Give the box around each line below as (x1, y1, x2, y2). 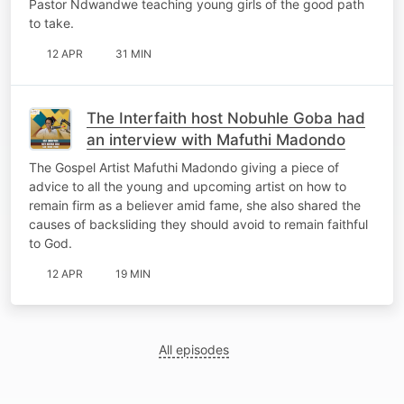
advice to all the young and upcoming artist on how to (29, 178, 346, 194)
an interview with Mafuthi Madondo (87, 130, 345, 149)
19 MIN (115, 266, 151, 280)
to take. (29, 14, 74, 31)
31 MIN (115, 46, 151, 60)
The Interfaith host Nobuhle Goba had (87, 108, 365, 127)
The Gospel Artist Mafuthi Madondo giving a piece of (29, 159, 339, 175)
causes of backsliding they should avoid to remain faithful (29, 216, 368, 232)
